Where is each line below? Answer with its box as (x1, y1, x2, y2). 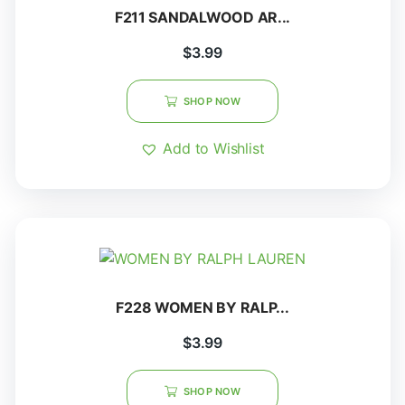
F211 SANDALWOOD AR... (114, 8, 291, 26)
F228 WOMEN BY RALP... (116, 298, 289, 316)
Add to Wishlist (163, 139, 265, 157)
